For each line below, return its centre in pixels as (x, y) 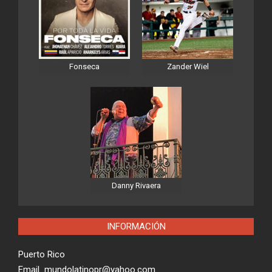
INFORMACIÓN (136, 227)
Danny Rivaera (136, 186)
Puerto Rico (42, 255)
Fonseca (84, 67)
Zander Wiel (188, 67)
